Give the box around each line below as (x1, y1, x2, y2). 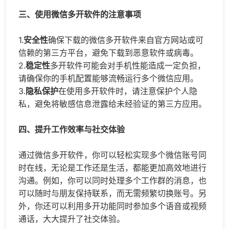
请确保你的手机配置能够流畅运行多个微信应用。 (18, 73, 198, 83)
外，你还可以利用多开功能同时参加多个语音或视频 (18, 200, 207, 211)
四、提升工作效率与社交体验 (18, 124, 125, 134)
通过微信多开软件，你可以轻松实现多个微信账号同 (18, 149, 207, 160)
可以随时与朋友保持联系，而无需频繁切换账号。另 (18, 188, 207, 198)
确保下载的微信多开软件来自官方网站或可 (48, 34, 203, 45)
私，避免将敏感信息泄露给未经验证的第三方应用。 (18, 98, 207, 109)
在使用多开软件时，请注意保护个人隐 (58, 85, 197, 96)
